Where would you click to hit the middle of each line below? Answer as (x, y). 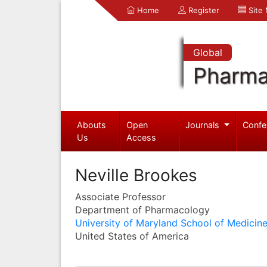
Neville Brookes (136, 175)
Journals (204, 125)
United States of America (132, 236)
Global (207, 52)
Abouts (91, 125)
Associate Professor (120, 196)
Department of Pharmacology (142, 209)
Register (203, 10)
